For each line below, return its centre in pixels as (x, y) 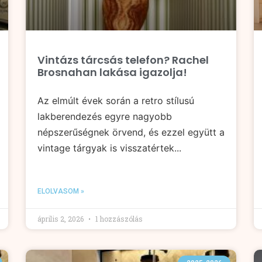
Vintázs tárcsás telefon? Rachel (123, 60)
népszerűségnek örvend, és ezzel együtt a (131, 132)
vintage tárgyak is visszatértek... (109, 148)
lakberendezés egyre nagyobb (105, 116)
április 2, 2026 (61, 218)
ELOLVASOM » (61, 191)
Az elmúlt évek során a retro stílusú (116, 100)
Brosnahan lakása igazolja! (112, 72)
